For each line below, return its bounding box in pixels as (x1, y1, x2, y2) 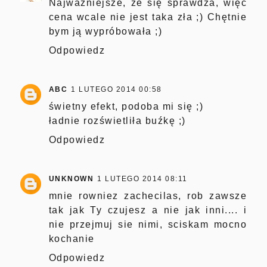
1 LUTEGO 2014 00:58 (71, 85, 162, 94)
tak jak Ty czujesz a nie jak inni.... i (48, 204, 247, 215)
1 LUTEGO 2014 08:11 (97, 174, 188, 183)
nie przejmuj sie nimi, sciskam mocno (48, 219, 247, 229)
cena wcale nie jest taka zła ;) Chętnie (48, 11, 247, 22)
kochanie (48, 233, 95, 244)
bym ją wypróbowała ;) (48, 26, 163, 36)
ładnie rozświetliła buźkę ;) (48, 115, 186, 126)
